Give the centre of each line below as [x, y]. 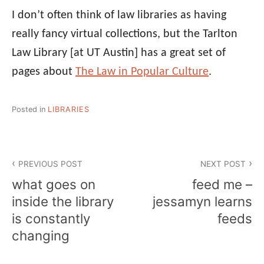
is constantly [51, 218]
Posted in [30, 109]
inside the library [63, 201]
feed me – [222, 184]
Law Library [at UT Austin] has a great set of [119, 53]
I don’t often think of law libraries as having [119, 15]
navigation [48, 176]
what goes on [54, 184]
